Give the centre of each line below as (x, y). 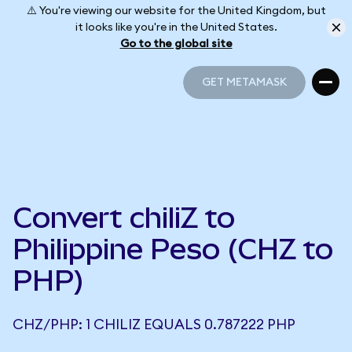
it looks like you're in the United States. (176, 27)
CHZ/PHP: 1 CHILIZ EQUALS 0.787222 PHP (154, 324)
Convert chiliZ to (124, 218)
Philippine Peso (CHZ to (173, 249)
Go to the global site (176, 44)
